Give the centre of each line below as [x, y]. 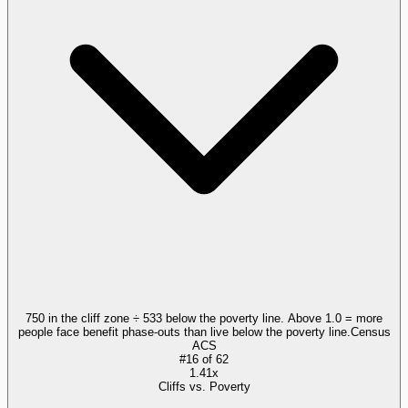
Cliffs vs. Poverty [204, 386]
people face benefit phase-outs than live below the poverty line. [184, 331]
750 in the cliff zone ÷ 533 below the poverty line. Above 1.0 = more [204, 318]
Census [370, 331]
